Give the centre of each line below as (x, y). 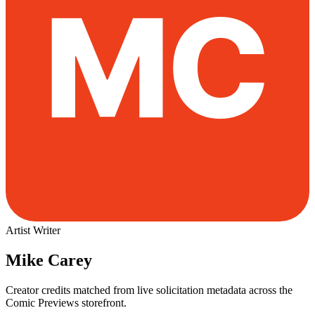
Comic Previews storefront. (66, 302)
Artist (18, 230)
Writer (47, 230)
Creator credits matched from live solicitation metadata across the (149, 290)
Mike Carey (49, 260)
